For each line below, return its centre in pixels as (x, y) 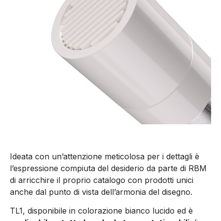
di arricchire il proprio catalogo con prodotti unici (102, 180)
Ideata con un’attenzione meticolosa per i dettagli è (105, 156)
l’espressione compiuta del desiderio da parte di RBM (108, 168)
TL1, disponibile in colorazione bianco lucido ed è (101, 211)
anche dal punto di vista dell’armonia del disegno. (101, 192)
